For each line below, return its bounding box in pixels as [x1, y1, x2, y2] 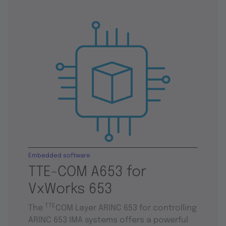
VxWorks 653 [28, 182, 112, 197]
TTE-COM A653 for [28, 165, 146, 180]
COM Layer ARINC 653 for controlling [55, 204, 197, 212]
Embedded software [28, 153, 90, 159]
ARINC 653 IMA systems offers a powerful [28, 216, 188, 224]
